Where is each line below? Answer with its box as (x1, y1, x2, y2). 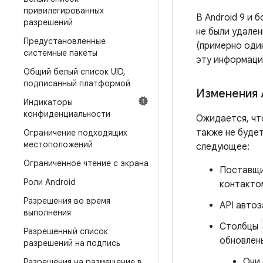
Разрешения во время (23, 195, 110, 206)
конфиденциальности (23, 109, 110, 119)
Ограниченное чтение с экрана (23, 158, 149, 168)
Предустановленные (23, 36, 106, 46)
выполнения (23, 207, 71, 218)
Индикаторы (23, 97, 73, 107)
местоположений (23, 139, 93, 150)
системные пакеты (23, 48, 97, 58)
